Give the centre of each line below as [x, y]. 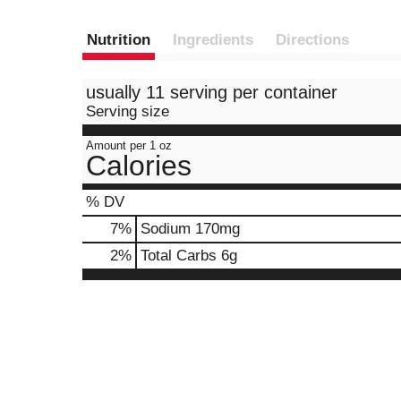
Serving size [128, 111]
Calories [139, 166]
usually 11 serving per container [212, 92]
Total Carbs [179, 256]
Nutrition [119, 40]
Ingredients [213, 40]
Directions [312, 40]
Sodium [166, 229]
